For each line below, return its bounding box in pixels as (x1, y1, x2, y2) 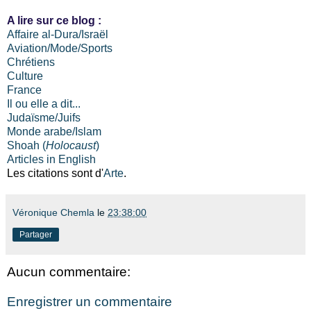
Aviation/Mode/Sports (7, 42, 112, 54)
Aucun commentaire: (7, 264, 131, 279)
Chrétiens (7, 56, 55, 68)
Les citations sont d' (7, 167, 103, 179)
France (7, 83, 42, 96)
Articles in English (7, 153, 96, 165)
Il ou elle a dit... (7, 97, 81, 110)
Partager (19, 229, 52, 239)
